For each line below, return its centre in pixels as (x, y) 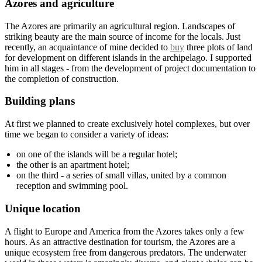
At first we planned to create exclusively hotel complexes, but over (127, 124)
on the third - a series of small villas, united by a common (121, 175)
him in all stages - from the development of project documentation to (130, 68)
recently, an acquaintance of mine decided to (87, 47)
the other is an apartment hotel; (73, 165)
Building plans (40, 101)
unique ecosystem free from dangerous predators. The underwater (125, 252)
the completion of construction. (62, 78)
